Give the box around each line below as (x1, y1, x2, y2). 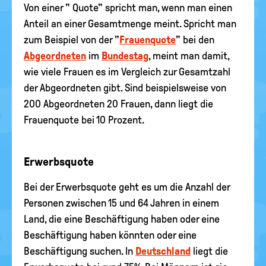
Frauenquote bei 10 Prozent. (24, 114, 144, 126)
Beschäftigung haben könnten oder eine (24, 229, 197, 241)
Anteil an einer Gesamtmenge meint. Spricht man (24, 18, 236, 30)
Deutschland (135, 245, 191, 257)
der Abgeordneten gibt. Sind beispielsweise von (24, 82, 226, 94)
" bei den (176, 34, 214, 46)
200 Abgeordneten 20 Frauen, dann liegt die (24, 98, 213, 110)
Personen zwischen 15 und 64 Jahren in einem (24, 197, 219, 209)
